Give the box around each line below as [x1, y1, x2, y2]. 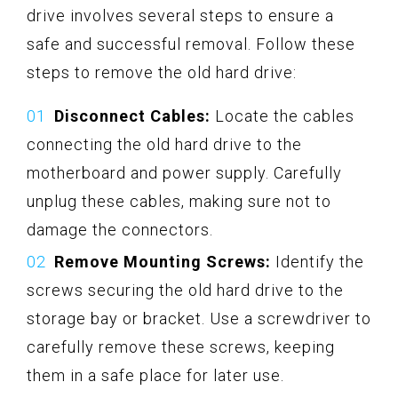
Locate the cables [211, 106, 354, 125]
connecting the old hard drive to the [27, 134, 302, 154]
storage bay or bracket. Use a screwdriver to [27, 308, 371, 328]
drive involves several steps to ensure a [27, 5, 334, 25]
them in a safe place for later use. [27, 365, 284, 385]
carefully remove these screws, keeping [27, 337, 335, 356]
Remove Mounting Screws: [54, 251, 271, 271]
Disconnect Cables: [54, 106, 211, 125]
